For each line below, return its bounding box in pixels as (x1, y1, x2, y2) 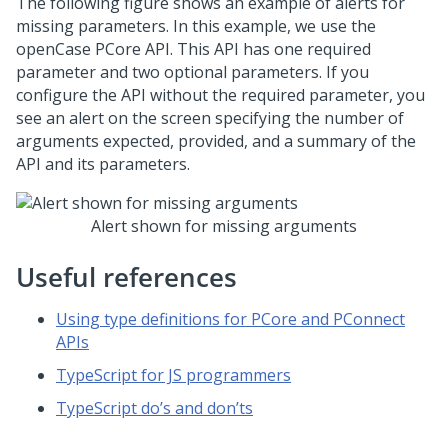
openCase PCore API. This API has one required (16, 38, 371, 60)
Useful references (16, 259, 237, 295)
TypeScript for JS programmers (56, 364, 291, 386)
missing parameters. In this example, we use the (16, 15, 376, 37)
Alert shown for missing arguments (91, 215, 357, 237)
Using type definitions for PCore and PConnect (56, 308, 405, 330)
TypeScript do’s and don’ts (56, 397, 253, 419)
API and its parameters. (16, 153, 190, 175)
